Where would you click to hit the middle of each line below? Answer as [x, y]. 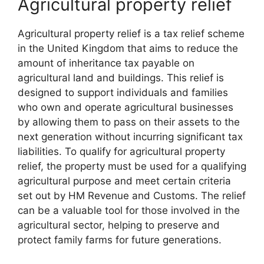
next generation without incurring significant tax [130, 136]
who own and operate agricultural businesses [126, 107]
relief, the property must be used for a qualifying [132, 166]
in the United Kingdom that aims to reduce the [128, 48]
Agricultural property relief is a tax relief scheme [131, 33]
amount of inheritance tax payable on [106, 63]
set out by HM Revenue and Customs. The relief [132, 195]
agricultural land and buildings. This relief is [121, 77]
